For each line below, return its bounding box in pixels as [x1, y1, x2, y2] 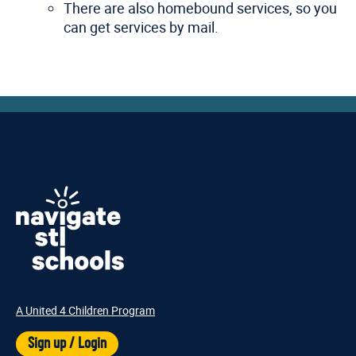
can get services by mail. [64, 17, 219, 37]
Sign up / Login [28, 336, 106, 352]
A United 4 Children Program [16, 303, 155, 319]
